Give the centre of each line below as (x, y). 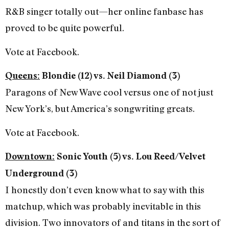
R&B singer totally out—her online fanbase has (104, 12)
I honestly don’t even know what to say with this (105, 190)
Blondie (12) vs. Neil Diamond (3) (110, 76)
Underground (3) (41, 173)
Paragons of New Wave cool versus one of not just (109, 92)
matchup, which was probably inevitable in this (103, 206)
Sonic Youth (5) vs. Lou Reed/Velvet (130, 156)
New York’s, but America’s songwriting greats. (100, 109)
